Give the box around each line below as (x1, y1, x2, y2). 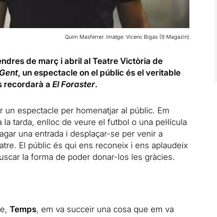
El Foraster (52, 79, 95, 89)
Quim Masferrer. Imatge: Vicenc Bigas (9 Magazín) (64, 33, 189, 40)
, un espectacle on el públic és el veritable (17, 67, 181, 77)
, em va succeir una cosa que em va (36, 204, 174, 214)
